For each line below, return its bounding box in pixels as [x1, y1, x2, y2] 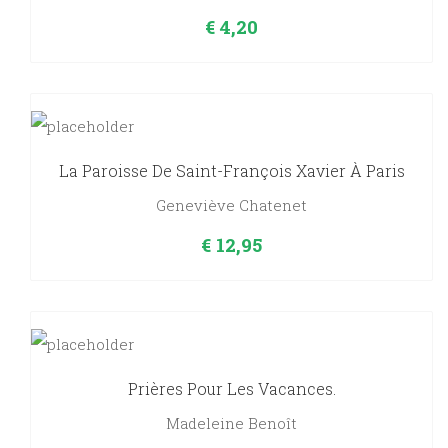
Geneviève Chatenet [156, 195, 307, 216]
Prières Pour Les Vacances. [127, 378, 336, 400]
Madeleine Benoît [166, 413, 297, 434]
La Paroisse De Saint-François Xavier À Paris [58, 160, 405, 182]
